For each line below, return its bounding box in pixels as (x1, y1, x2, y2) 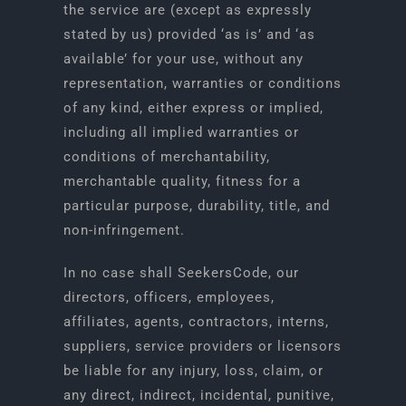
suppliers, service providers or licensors (63, 338, 342, 354)
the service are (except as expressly (63, 2, 312, 18)
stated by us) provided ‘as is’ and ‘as (63, 26, 315, 43)
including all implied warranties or (63, 124, 299, 140)
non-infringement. (63, 222, 185, 238)
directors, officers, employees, (63, 289, 275, 305)
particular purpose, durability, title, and (63, 198, 330, 214)
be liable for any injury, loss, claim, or (63, 362, 324, 379)
